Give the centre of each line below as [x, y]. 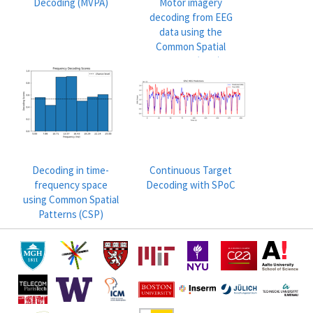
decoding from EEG [191, 17]
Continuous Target [191, 170]
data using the [191, 32]
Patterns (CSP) [71, 214]
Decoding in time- [71, 170]
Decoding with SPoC [191, 185]
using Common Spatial [71, 199]
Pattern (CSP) [191, 61]
